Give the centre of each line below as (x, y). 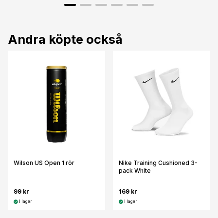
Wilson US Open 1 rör (44, 163)
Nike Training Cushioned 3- (158, 163)
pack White (135, 170)
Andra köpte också (65, 40)
